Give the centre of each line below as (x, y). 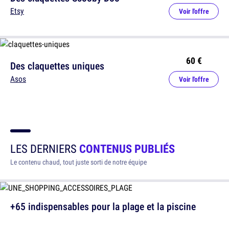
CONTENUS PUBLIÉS (127, 149)
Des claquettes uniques (57, 66)
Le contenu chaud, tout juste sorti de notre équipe (78, 162)
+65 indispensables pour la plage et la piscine (103, 207)
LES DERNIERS (45, 149)
